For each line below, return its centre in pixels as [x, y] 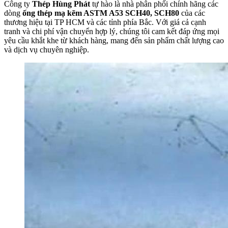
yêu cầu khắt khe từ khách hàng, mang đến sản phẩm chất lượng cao [114, 41]
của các [192, 13]
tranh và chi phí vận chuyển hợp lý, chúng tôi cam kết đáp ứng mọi [112, 32]
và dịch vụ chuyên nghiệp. [47, 50]
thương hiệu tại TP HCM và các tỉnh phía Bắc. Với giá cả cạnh [105, 22]
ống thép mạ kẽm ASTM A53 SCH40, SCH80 [101, 13]
